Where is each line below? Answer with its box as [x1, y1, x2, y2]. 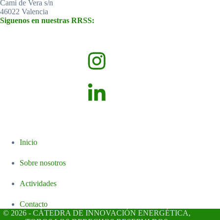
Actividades [20, 179, 56, 188]
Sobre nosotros [20, 159, 66, 167]
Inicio [20, 138, 37, 146]
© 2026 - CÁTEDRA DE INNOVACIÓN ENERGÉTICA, [3, 209, 191, 217]
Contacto [20, 200, 48, 208]
